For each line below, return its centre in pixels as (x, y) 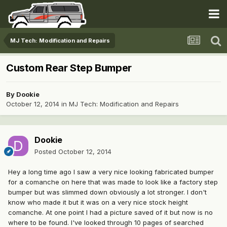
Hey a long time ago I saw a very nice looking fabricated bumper (111, 172)
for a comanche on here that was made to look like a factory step (113, 182)
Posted (46, 152)
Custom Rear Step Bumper (69, 68)
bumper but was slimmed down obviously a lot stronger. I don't (107, 192)
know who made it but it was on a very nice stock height (98, 202)
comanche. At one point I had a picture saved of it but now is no (110, 213)
